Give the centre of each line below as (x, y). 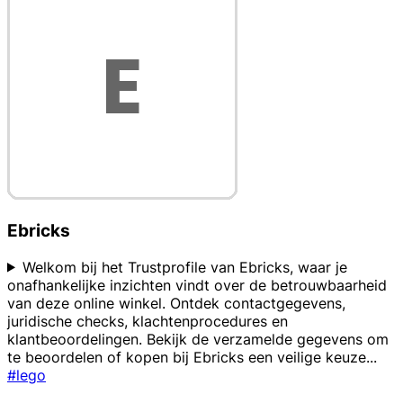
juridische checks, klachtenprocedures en (148, 321)
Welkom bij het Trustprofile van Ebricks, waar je (184, 267)
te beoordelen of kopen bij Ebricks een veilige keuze (187, 357)
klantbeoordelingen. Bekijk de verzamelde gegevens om (198, 339)
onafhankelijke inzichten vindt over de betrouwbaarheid (197, 285)
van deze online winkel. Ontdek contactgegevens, (176, 303)
